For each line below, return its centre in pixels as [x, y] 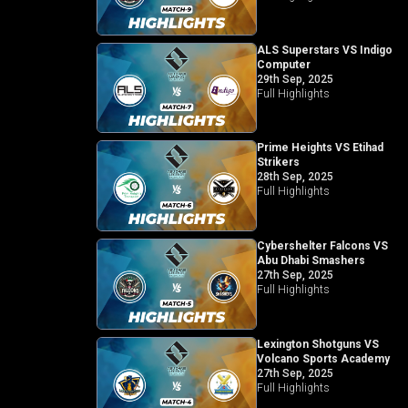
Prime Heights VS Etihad [320, 148]
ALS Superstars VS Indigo [324, 50]
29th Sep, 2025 [295, 79]
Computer [283, 64]
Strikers [278, 163]
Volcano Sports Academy [323, 359]
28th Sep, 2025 [295, 177]
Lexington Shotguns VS [317, 345]
